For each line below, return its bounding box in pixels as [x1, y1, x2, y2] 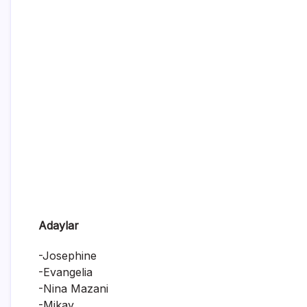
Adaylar [38, 218, 79, 232]
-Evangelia [38, 265, 93, 279]
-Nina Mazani [38, 281, 108, 295]
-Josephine [38, 248, 97, 262]
